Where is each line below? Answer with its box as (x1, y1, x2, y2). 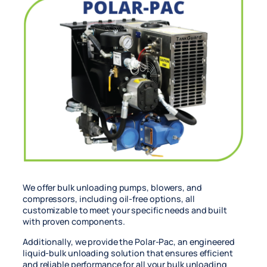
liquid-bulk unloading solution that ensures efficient (23, 247, 233, 259)
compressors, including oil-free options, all (23, 193, 195, 205)
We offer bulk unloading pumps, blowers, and (23, 182, 202, 194)
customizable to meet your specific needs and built (23, 204, 227, 216)
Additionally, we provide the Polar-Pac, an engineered (23, 235, 235, 247)
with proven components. (23, 216, 125, 228)
